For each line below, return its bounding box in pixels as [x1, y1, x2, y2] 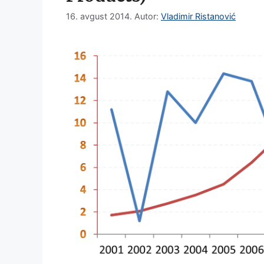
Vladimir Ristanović [161, 11, 236, 21]
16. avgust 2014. [66, 11, 132, 21]
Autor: [134, 11, 161, 21]
